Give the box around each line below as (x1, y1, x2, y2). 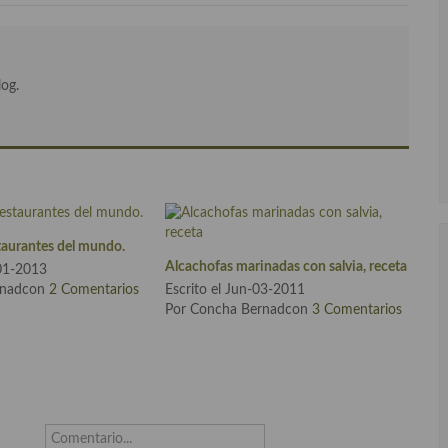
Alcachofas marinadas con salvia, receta (165, 259, 408, 274)
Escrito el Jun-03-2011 (165, 283, 306, 298)
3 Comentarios (312, 303, 403, 318)
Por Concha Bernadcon (165, 303, 313, 318)
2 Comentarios (49, 283, 140, 298)
